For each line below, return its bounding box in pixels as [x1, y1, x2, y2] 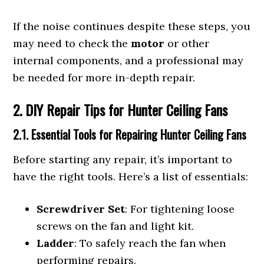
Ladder [37, 236, 75, 250]
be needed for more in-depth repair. [13, 71, 196, 84]
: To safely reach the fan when [74, 236, 226, 250]
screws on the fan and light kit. [37, 219, 194, 233]
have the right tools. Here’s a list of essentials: [13, 170, 249, 183]
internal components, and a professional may [13, 54, 244, 67]
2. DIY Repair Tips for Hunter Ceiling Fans [13, 99, 228, 120]
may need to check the [13, 37, 131, 50]
